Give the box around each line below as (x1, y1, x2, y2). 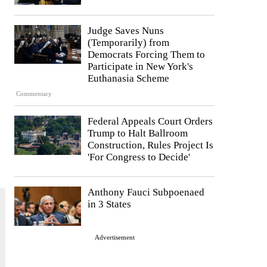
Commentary (16, 90, 52, 98)
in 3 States (88, 198, 131, 210)
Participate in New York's (88, 60, 193, 72)
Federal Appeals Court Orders (88, 116, 213, 128)
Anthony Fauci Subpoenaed (88, 187, 204, 198)
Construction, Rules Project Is (88, 139, 213, 151)
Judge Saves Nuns (88, 24, 164, 36)
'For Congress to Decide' (88, 151, 190, 163)
